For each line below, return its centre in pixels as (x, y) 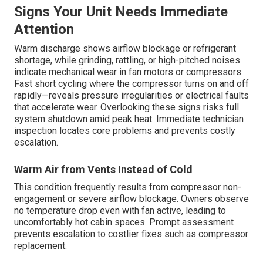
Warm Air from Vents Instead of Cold (103, 170)
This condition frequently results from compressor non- (128, 187)
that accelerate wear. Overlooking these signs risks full (127, 107)
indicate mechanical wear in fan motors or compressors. (129, 72)
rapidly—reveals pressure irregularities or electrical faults (131, 96)
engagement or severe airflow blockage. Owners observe (131, 199)
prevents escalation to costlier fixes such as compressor (131, 234)
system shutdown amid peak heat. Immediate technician (129, 119)
